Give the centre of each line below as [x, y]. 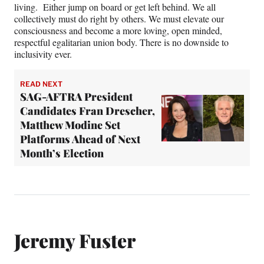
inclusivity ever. [43, 54]
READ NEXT [41, 84]
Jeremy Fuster [75, 240]
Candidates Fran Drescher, [88, 111]
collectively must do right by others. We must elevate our [119, 19]
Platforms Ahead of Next [80, 139]
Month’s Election [62, 154]
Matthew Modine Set [70, 125]
